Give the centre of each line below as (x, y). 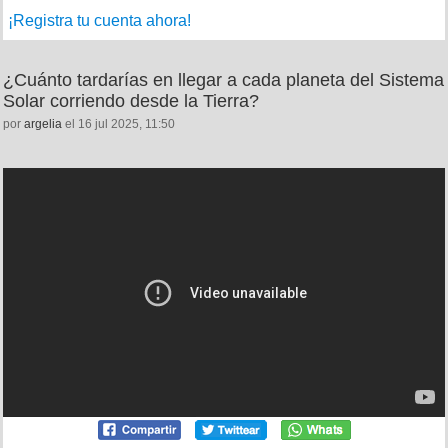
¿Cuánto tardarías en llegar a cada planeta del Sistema (223, 80)
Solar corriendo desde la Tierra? (131, 101)
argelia (43, 124)
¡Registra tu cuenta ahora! (99, 21)
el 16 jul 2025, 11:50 (118, 124)
